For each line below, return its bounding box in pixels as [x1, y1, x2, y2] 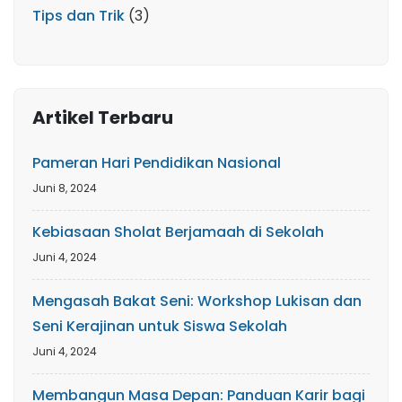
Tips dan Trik [32, 5, 125, 26]
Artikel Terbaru [32, 105, 173, 130]
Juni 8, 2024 [32, 180, 97, 196]
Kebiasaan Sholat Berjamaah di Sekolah [32, 222, 324, 242]
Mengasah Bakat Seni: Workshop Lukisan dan [32, 291, 362, 311]
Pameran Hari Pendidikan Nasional [32, 153, 281, 173]
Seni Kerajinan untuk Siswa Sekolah [32, 316, 287, 336]
